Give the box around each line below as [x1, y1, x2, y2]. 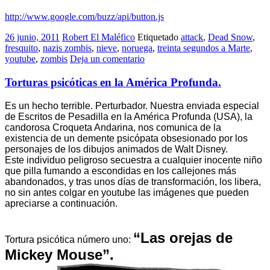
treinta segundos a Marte [157, 43, 250, 54]
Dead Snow [208, 32, 253, 43]
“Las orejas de [133, 229, 233, 246]
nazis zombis [43, 43, 92, 54]
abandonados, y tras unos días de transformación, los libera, [5, 176, 261, 187]
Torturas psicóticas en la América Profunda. [5, 76, 221, 89]
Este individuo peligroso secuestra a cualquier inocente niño [5, 154, 262, 165]
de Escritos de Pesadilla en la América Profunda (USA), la [5, 111, 253, 122]
